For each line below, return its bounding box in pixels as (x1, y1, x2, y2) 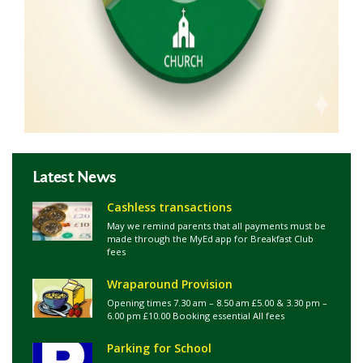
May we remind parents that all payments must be (107, 220, 326, 232)
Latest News (32, 168, 117, 186)
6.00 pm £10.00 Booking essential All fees (107, 310, 284, 322)
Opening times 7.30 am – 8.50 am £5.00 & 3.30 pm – (107, 297, 327, 309)
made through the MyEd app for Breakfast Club (107, 233, 314, 245)
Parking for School (107, 340, 211, 356)
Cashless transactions (107, 199, 232, 215)
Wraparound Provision (107, 276, 233, 292)
